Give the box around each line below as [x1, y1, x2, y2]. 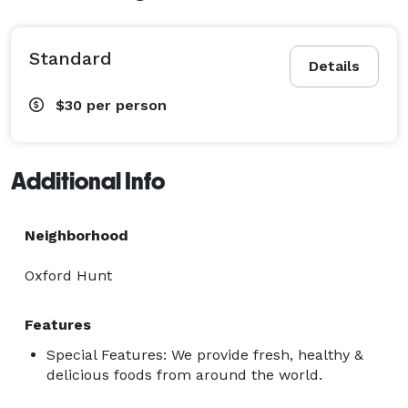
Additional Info [11, 167, 165, 195]
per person [87, 96, 167, 114]
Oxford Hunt [25, 266, 112, 284]
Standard [29, 46, 112, 69]
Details [309, 56, 360, 75]
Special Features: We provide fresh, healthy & [46, 345, 363, 363]
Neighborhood [25, 226, 128, 244]
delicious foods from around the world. [46, 365, 322, 383]
